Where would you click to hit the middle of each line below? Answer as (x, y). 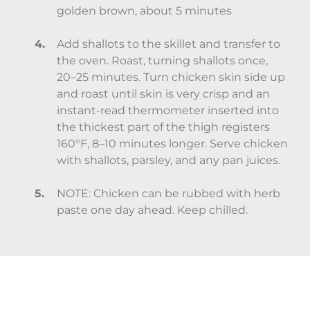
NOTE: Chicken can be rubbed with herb (168, 194)
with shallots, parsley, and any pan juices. (168, 161)
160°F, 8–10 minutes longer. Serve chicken (172, 144)
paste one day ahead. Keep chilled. (152, 210)
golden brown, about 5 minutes (144, 11)
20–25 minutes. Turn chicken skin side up (171, 77)
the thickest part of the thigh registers (163, 127)
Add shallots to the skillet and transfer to (168, 44)
